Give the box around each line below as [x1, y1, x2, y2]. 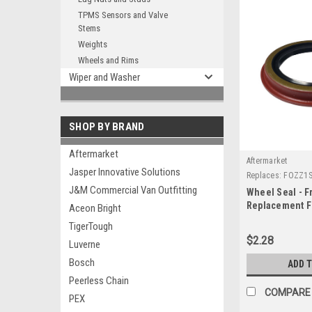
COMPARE [264, 287, 311, 299]
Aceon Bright [69, 202, 121, 214]
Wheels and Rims [78, 55, 139, 65]
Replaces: [246, 171, 282, 181]
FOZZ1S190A [246, 213, 302, 225]
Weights [78, 39, 107, 49]
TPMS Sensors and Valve [78, 10, 168, 20]
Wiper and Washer [69, 71, 140, 84]
